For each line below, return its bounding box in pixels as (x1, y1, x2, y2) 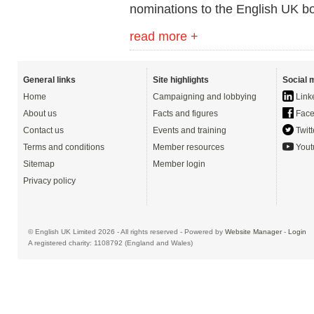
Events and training (153, 125, 226, 135)
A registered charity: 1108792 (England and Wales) (28, 239, 193, 247)
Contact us (23, 125, 64, 135)
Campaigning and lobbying (153, 92, 257, 102)
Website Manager (225, 228, 282, 235)
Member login (153, 159, 205, 169)
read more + (130, 29, 198, 43)
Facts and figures (153, 109, 218, 118)
